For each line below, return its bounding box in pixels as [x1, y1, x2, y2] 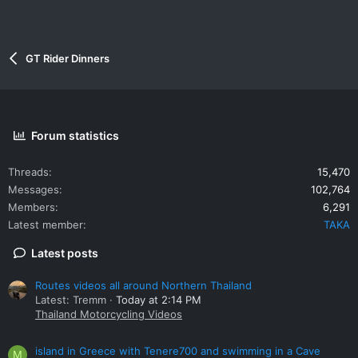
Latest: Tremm [35, 293, 106, 307]
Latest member [8, 217, 83, 231]
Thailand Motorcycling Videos [35, 308, 182, 321]
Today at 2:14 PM [116, 293, 201, 307]
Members [8, 200, 55, 213]
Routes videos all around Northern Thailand [35, 279, 252, 292]
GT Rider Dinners [25, 51, 109, 65]
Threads [8, 165, 49, 178]
